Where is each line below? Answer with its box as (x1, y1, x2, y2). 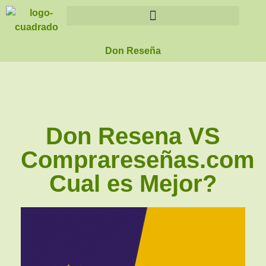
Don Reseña (105, 46, 161, 56)
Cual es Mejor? (49, 170, 217, 197)
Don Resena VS (46, 123, 220, 149)
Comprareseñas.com (21, 147, 255, 173)
